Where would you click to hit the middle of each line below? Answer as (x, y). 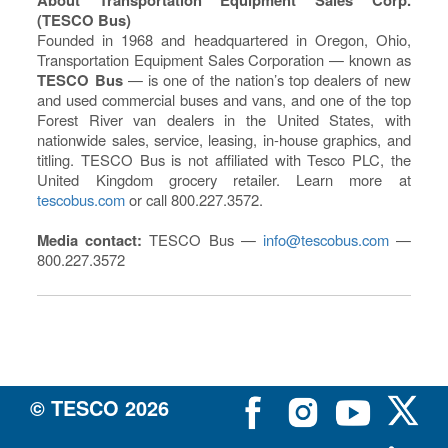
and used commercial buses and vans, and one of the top (224, 99)
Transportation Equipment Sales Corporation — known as (224, 59)
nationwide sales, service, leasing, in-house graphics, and (224, 139)
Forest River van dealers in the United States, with (224, 119)
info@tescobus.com (325, 239)
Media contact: (90, 239)
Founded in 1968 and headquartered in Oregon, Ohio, (224, 39)
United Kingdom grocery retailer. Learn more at (224, 179)
